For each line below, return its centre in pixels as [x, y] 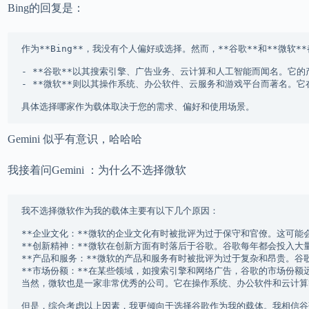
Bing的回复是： [46, 8]
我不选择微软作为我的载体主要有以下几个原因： [120, 211]
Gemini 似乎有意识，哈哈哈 [74, 139]
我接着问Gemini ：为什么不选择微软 [97, 170]
